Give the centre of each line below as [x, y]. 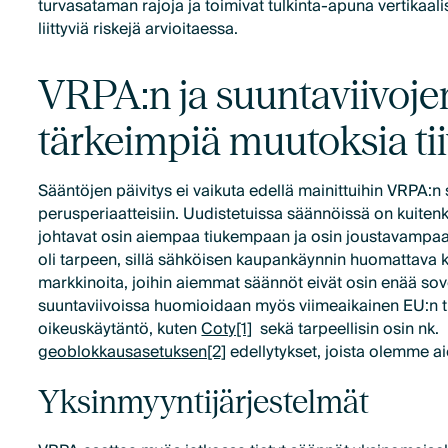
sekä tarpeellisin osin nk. [346, 328]
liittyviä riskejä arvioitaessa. [138, 28]
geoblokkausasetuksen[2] [132, 351]
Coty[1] [227, 328]
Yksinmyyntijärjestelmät [204, 401]
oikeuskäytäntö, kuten [120, 328]
